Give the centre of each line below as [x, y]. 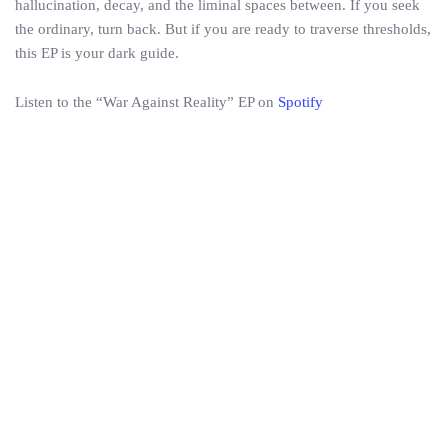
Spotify [300, 102]
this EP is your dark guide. [97, 53]
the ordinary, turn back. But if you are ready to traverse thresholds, [223, 29]
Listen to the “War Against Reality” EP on [146, 102]
